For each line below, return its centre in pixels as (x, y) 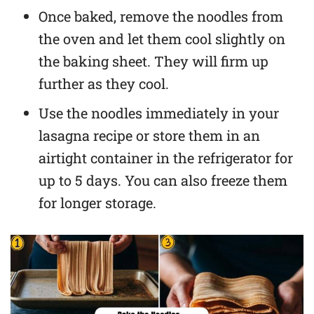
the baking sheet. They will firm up (153, 61)
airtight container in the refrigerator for (166, 157)
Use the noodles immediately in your (159, 112)
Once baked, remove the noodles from (161, 16)
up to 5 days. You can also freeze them (163, 180)
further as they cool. (104, 83)
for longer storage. (97, 202)
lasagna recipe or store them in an (149, 135)
